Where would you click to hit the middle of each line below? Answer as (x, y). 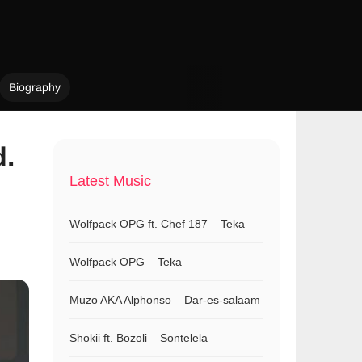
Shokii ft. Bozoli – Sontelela (139, 338)
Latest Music (110, 181)
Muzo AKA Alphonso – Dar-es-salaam (165, 300)
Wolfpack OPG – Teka (126, 262)
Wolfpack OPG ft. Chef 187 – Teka (157, 224)
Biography (35, 87)
